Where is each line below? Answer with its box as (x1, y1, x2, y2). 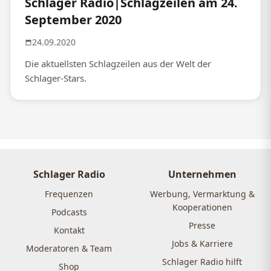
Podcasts (51, 206, 87, 218)
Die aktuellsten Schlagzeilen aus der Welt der (25, 57, 211, 70)
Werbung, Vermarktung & (149, 188, 255, 200)
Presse (189, 220, 215, 232)
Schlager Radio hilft (162, 256, 242, 268)
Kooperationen (172, 201, 232, 214)
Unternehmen (168, 168, 237, 181)
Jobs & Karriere (171, 238, 233, 250)
